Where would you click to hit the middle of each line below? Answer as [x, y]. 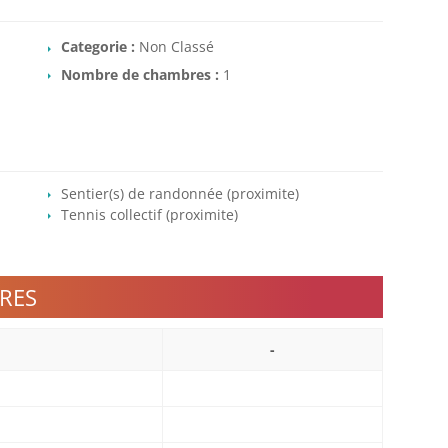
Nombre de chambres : [141, 74]
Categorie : [99, 47]
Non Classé [176, 47]
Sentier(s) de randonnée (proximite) [179, 194]
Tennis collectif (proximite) [149, 214]
